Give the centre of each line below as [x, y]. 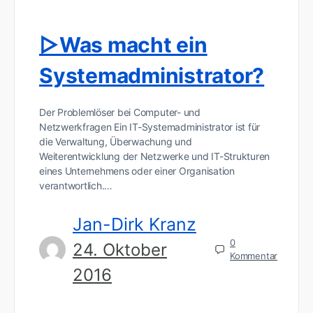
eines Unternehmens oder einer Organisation [137, 170]
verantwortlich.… [76, 185]
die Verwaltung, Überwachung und [116, 141]
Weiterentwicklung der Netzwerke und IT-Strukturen [155, 156]
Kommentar [254, 256]
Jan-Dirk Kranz [134, 224]
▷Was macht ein [123, 44]
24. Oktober [120, 249]
